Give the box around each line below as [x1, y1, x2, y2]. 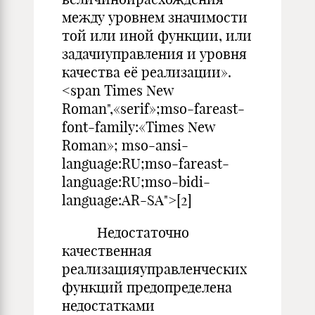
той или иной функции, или [62, 27, 252, 44]
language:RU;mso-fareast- [62, 155, 229, 172]
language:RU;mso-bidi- [62, 173, 210, 191]
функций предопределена [62, 278, 232, 296]
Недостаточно [62, 224, 189, 241]
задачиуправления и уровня [62, 45, 247, 63]
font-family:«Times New [62, 118, 214, 136]
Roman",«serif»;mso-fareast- [62, 100, 245, 117]
